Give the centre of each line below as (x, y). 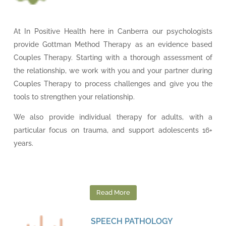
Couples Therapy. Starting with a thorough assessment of (113, 58)
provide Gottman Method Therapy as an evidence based (113, 44)
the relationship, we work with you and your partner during (113, 71)
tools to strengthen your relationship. (75, 97)
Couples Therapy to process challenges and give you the (113, 84)
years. (23, 143)
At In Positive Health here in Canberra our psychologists (113, 31)
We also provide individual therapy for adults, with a (113, 117)
